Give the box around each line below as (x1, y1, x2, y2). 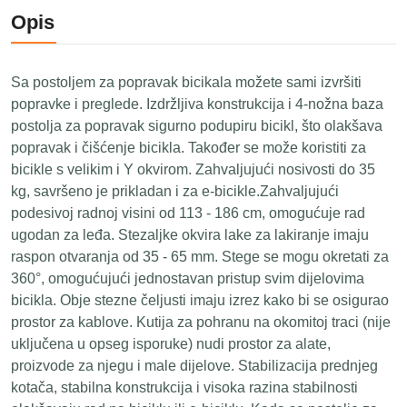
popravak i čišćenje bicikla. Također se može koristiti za (11, 140, 366, 155)
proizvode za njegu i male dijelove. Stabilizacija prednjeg (11, 358, 378, 373)
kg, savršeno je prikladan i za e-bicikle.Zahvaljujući (11, 184, 339, 199)
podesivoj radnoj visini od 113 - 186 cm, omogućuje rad (11, 205, 365, 221)
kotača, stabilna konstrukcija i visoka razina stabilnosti (11, 380, 358, 395)
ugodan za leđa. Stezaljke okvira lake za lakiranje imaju (11, 227, 369, 243)
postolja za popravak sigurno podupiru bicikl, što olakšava (11, 118, 382, 134)
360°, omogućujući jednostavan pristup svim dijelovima (11, 271, 364, 286)
